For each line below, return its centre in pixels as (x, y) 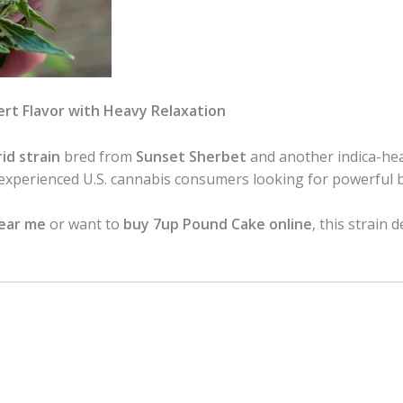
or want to (85, 224)
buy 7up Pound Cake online (218, 224)
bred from (98, 156)
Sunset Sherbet (191, 156)
